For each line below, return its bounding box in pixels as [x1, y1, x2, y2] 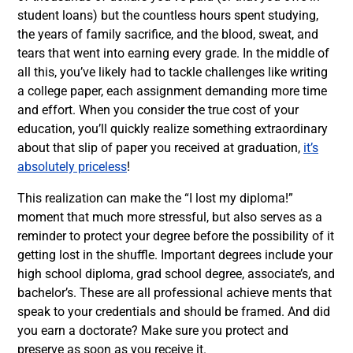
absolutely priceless [17, 158, 127, 174]
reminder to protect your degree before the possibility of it [17, 228, 334, 243]
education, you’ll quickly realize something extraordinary [17, 121, 328, 136]
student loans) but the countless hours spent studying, [17, 7, 318, 23]
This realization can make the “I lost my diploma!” [17, 190, 293, 206]
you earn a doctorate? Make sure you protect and [17, 322, 288, 338]
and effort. [17, 102, 79, 117]
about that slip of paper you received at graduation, [17, 139, 303, 155]
